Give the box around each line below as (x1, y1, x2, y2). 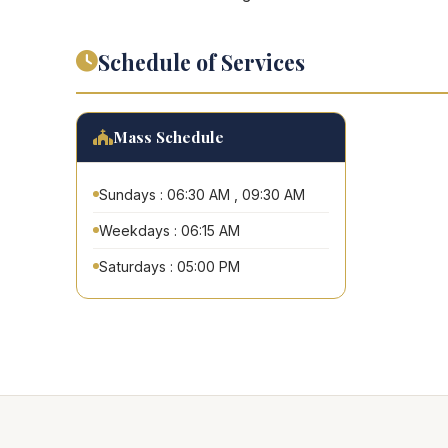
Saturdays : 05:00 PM (99, 257, 240, 275)
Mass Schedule (113, 126, 224, 147)
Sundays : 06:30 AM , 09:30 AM (99, 185, 305, 203)
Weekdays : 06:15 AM (99, 221, 240, 239)
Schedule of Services (98, 47, 305, 76)
